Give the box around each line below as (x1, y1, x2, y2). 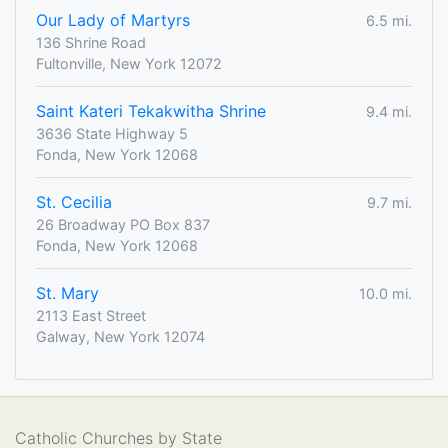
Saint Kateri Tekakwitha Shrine (36, 101, 266, 122)
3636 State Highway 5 (36, 125, 188, 143)
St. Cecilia (36, 192, 112, 213)
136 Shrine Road (36, 34, 146, 52)
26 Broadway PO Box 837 (36, 216, 210, 234)
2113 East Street (36, 307, 146, 325)
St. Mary (36, 283, 99, 304)
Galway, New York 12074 (36, 328, 205, 346)
